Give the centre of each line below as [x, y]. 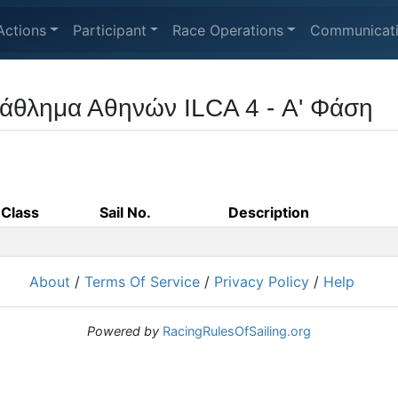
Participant [109, 30]
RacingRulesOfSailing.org [237, 331]
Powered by [123, 331]
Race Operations [228, 30]
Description [269, 212]
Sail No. [125, 212]
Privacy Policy [262, 282]
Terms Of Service [142, 282]
